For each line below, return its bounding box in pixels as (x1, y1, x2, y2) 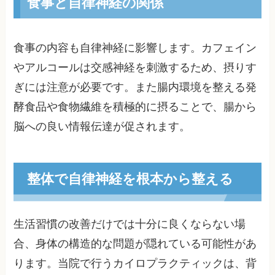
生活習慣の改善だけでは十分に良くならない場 (14, 218, 246, 231)
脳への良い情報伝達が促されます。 (14, 120, 191, 133)
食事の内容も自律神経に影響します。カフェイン (14, 42, 257, 55)
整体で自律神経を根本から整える (26, 169, 233, 188)
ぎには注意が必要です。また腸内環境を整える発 (14, 81, 257, 94)
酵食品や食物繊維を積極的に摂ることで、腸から (14, 101, 257, 114)
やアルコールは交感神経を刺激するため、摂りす (14, 61, 257, 74)
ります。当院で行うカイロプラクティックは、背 (14, 257, 257, 270)
